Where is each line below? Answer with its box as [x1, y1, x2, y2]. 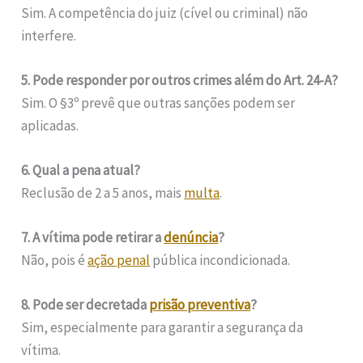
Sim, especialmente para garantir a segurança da [21, 318, 304, 337]
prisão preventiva [149, 296, 251, 314]
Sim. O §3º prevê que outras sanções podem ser [21, 93, 296, 112]
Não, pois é [21, 251, 88, 270]
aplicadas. [21, 116, 79, 135]
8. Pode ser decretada [21, 296, 150, 314]
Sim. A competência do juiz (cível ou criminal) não [21, 3, 309, 22]
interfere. [21, 26, 77, 45]
